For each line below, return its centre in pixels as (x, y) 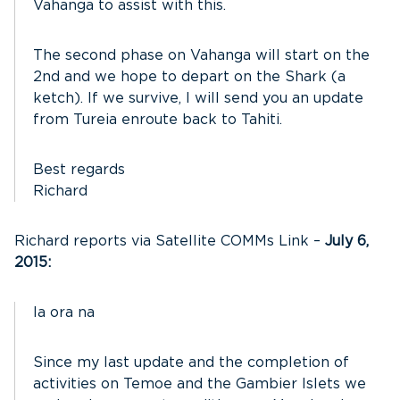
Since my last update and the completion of (191, 362)
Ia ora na (64, 312)
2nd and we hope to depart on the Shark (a (189, 77)
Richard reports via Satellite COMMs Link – (170, 241)
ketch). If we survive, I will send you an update (198, 98)
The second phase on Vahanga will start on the (201, 55)
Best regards (79, 170)
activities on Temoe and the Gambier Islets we (200, 384)
